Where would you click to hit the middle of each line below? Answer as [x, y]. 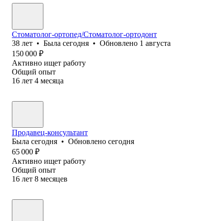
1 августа [155, 43]
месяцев [54, 179]
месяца [52, 80]
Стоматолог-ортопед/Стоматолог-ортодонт [84, 34]
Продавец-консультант [50, 132]
